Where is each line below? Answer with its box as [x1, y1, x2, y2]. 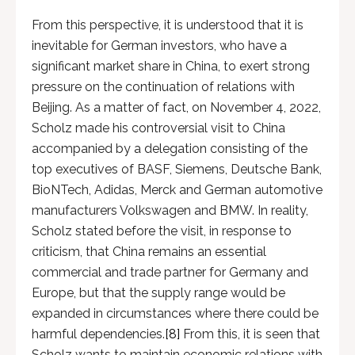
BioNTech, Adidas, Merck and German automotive [32, 182, 323, 197]
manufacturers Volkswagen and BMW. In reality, [32, 203, 308, 218]
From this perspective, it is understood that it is [32, 17, 303, 32]
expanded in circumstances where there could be [32, 306, 319, 321]
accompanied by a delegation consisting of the [32, 141, 307, 156]
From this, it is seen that [180, 326, 320, 342]
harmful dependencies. [32, 326, 165, 342]
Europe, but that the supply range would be [32, 285, 285, 300]
